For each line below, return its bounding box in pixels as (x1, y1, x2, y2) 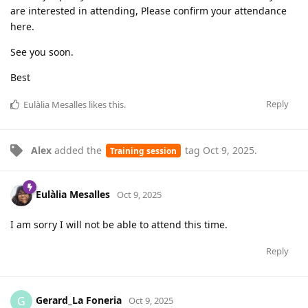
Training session (109, 144, 177, 156)
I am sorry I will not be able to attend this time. (10, 217, 228, 231)
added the (52, 143, 104, 157)
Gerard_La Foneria (36, 293, 122, 307)
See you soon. (10, 45, 74, 58)
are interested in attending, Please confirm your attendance (10, 3, 287, 17)
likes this (87, 98, 124, 111)
